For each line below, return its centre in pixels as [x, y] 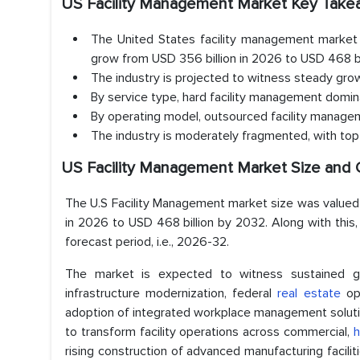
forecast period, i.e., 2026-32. [147, 242]
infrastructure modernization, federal [172, 293]
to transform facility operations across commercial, [209, 332]
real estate [309, 293]
